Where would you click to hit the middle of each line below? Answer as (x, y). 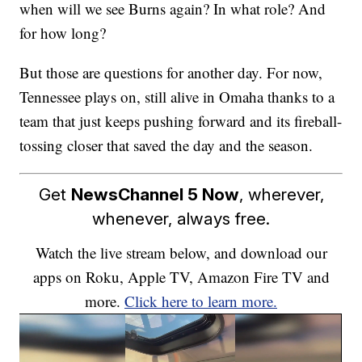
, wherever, (281, 194)
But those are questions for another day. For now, (171, 73)
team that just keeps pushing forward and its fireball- (181, 121)
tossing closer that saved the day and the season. (166, 145)
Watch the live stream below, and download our (181, 252)
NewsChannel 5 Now (155, 194)
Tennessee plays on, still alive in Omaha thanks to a (177, 97)
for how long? (63, 33)
